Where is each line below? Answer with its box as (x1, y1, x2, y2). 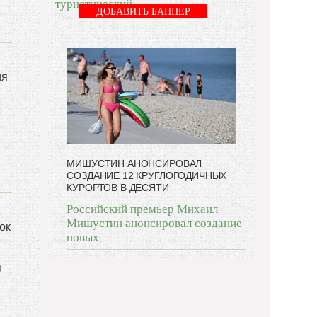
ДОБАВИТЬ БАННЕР (96, 6, 191, 17)
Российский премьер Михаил (67, 202, 219, 216)
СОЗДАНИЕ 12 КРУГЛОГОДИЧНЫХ (67, 169, 227, 181)
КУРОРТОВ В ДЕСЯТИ (67, 181, 169, 193)
